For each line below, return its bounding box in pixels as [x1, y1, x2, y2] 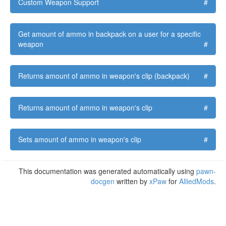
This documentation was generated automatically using [19, 166, 196, 176]
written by [115, 176, 149, 186]
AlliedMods [179, 176, 214, 186]
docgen [91, 176, 115, 186]
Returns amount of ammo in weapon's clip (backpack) [18, 71, 190, 81]
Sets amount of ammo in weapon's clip [18, 134, 141, 144]
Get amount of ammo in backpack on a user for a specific [18, 29, 201, 39]
